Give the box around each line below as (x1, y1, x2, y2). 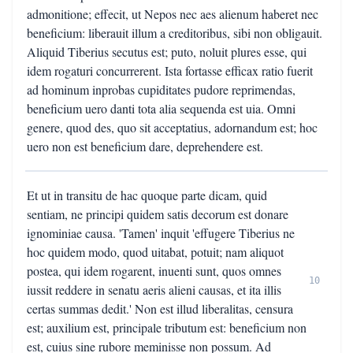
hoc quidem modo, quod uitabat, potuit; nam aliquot (27, 243, 284, 260)
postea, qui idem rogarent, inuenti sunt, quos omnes (27, 262, 281, 279)
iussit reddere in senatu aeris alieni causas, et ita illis (27, 281, 281, 298)
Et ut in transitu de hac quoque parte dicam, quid (27, 187, 267, 203)
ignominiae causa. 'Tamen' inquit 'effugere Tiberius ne (27, 225, 295, 241)
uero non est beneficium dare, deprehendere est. (27, 138, 263, 154)
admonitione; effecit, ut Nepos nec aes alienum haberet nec (27, 6, 318, 22)
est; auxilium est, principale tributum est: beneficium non (27, 319, 307, 336)
